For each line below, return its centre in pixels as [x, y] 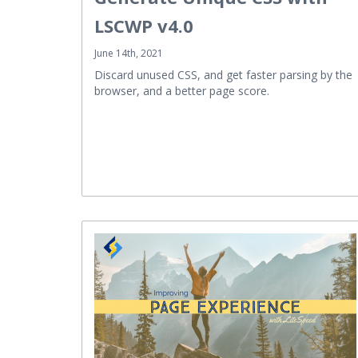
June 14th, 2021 [129, 53]
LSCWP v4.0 [144, 25]
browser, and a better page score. [182, 90]
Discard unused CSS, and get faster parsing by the [223, 74]
